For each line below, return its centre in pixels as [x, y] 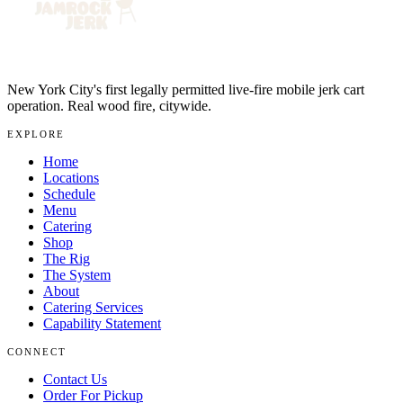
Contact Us [75, 379]
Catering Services [93, 307]
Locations [71, 177]
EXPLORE [36, 134]
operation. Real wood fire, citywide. [109, 105]
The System [77, 274]
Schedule [69, 193]
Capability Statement [102, 323]
